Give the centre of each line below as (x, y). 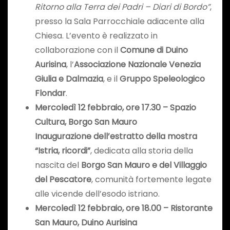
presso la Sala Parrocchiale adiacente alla (119, 22)
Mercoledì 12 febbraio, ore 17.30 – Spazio (115, 108)
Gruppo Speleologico (162, 79)
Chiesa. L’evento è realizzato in (96, 36)
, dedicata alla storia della (141, 151)
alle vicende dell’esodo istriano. (97, 194)
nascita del (58, 165)
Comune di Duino (154, 50)
